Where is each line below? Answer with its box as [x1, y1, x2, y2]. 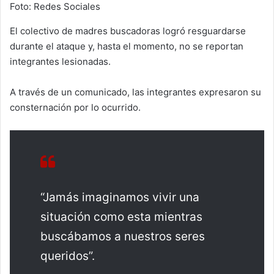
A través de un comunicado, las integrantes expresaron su [10, 86, 261, 98]
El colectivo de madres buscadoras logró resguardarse [10, 24, 246, 37]
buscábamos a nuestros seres [40, 229, 205, 243]
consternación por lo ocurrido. [10, 101, 141, 113]
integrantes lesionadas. [10, 55, 111, 67]
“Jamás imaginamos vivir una [40, 190, 199, 204]
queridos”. [40, 248, 95, 263]
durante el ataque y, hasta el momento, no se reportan [10, 40, 243, 52]
